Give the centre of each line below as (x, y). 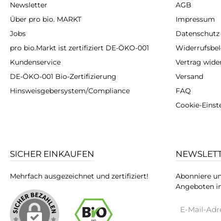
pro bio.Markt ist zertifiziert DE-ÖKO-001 (79, 48)
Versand (189, 77)
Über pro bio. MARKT (46, 19)
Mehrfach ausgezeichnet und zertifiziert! (79, 176)
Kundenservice (35, 62)
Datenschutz (198, 34)
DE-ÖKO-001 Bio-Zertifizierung (63, 77)
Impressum (195, 19)
